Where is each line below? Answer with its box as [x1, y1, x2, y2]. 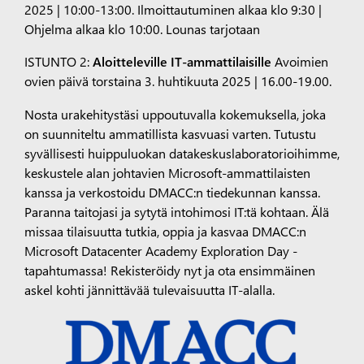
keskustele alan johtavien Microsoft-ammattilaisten [24, 162, 310, 181]
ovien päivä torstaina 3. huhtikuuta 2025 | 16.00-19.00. [24, 71, 331, 90]
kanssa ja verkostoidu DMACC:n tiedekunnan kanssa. [24, 182, 320, 201]
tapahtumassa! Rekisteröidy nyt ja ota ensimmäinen [24, 260, 315, 279]
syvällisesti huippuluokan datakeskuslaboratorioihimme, [24, 143, 340, 162]
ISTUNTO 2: [24, 52, 93, 71]
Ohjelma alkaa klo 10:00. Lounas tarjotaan [24, 19, 260, 38]
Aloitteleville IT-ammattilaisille [92, 52, 271, 71]
